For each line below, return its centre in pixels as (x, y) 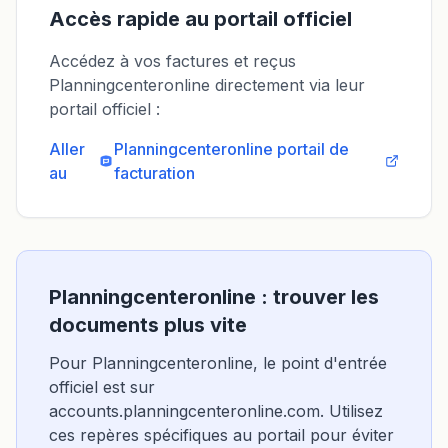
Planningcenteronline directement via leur (207, 85)
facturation (155, 173)
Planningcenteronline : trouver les (214, 297)
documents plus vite (148, 325)
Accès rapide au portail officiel (200, 19)
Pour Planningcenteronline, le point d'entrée (218, 363)
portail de (313, 149)
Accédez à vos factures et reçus (172, 61)
